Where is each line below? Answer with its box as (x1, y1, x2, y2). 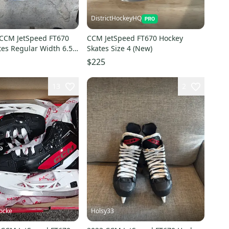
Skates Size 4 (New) (86, 43, 152, 54)
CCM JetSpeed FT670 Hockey (86, 33, 183, 43)
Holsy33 (90, 206, 114, 215)
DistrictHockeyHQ (90, 14, 142, 23)
